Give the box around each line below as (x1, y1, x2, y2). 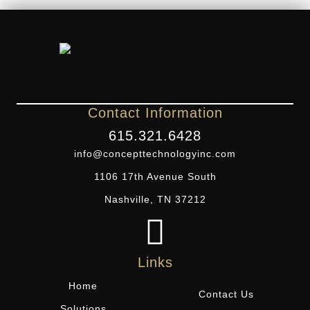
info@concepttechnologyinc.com (74, 148, 236, 160)
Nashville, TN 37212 (104, 194, 206, 206)
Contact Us (199, 289, 255, 300)
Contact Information (87, 105, 223, 121)
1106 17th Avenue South (93, 171, 217, 183)
